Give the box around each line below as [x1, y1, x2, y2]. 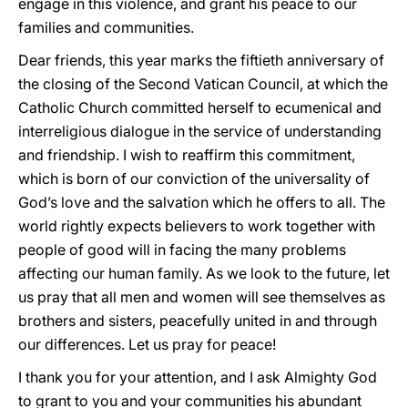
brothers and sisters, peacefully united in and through [18, 311, 377, 330]
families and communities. [18, 18, 194, 36]
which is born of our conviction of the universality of [18, 169, 370, 188]
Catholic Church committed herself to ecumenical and [18, 98, 382, 117]
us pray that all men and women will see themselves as [18, 288, 385, 306]
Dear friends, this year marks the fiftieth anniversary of [18, 51, 384, 69]
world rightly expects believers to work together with [18, 217, 375, 235]
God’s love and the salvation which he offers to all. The [18, 193, 385, 211]
